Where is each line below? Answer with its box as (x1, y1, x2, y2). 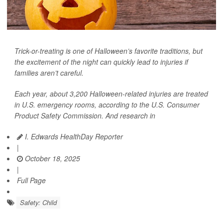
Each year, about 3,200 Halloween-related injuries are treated (14, 89, 208, 99)
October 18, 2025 (23, 153, 80, 164)
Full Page (17, 175, 46, 186)
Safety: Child (20, 198, 57, 208)
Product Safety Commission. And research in (14, 111, 155, 121)
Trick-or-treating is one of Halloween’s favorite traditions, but (14, 46, 203, 56)
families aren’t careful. (14, 68, 84, 78)
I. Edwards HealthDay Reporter (23, 131, 123, 142)
